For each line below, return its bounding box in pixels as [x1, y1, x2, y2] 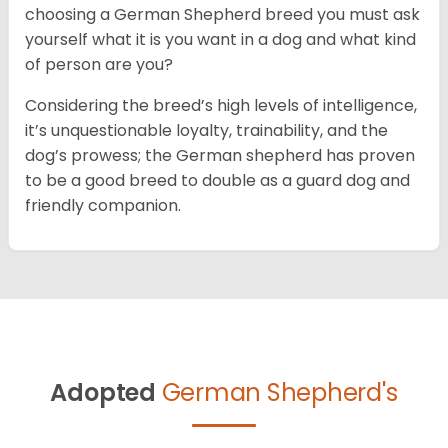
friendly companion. [25, 194, 181, 218]
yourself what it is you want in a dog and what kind [25, 28, 416, 52]
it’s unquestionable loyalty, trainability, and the [25, 119, 388, 143]
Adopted [50, 376, 156, 410]
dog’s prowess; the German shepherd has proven [25, 144, 415, 168]
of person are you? [25, 53, 173, 77]
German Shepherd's [161, 376, 398, 410]
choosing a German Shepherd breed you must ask [25, 3, 420, 27]
